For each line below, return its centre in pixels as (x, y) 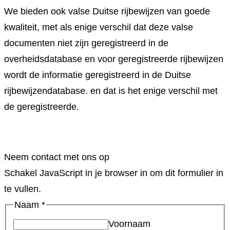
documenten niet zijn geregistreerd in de (86, 43)
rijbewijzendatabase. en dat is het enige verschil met (111, 91)
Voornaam (129, 224)
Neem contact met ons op (57, 157)
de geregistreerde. (42, 107)
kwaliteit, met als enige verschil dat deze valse (99, 27)
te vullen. (23, 189)
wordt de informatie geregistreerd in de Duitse (98, 75)
